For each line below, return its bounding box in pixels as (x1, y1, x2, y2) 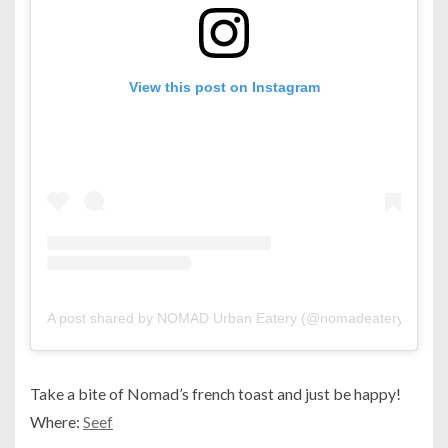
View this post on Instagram (128, 79, 320, 96)
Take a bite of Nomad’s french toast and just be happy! (30, 384, 401, 404)
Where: (30, 412, 83, 432)
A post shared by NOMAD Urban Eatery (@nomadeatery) (47, 310, 409, 327)
